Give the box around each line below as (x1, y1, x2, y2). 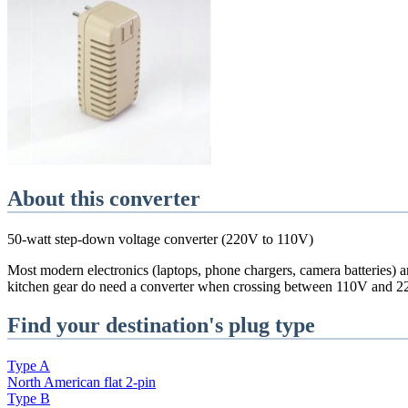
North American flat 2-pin (7, 373, 156, 390)
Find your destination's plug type (7, 312, 315, 337)
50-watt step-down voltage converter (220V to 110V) (7, 230, 313, 247)
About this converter (7, 186, 200, 210)
